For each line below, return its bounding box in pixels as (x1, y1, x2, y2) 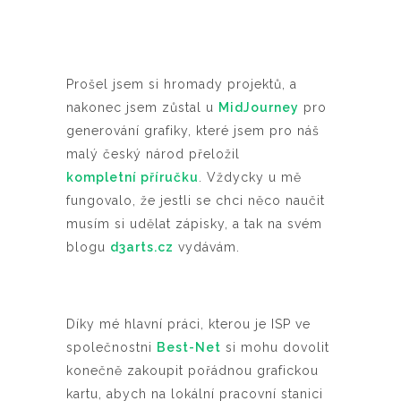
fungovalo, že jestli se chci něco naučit (66, 193, 325, 209)
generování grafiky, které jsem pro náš (66, 124, 320, 139)
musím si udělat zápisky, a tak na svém (66, 217, 322, 232)
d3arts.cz (110, 240, 174, 255)
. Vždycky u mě (199, 170, 302, 185)
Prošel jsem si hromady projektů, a (66, 77, 297, 92)
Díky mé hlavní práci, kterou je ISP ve (66, 317, 311, 332)
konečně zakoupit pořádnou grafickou (66, 363, 319, 379)
